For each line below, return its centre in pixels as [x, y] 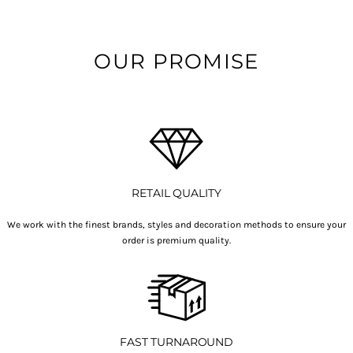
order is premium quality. [176, 240]
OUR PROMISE [176, 61]
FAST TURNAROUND [176, 342]
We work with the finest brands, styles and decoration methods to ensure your [176, 225]
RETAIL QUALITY [176, 193]
